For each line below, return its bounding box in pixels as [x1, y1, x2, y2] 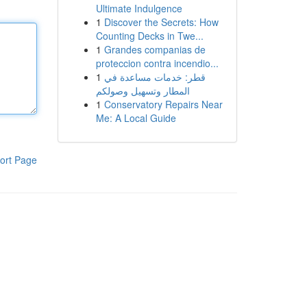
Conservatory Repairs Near [103, 97, 223, 111]
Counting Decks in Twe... [95, 29, 204, 42]
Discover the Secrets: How [103, 15, 219, 29]
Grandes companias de [103, 42, 206, 56]
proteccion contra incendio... [95, 56, 219, 70]
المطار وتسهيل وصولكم [95, 84, 190, 97]
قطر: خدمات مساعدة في [103, 70, 206, 84]
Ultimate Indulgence [95, 1, 182, 15]
